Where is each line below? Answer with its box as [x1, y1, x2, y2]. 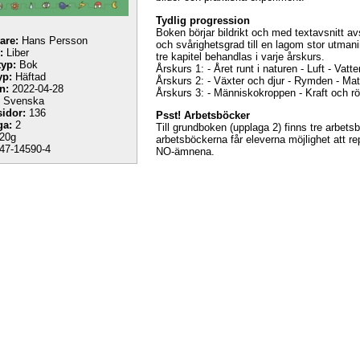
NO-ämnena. [156, 145, 215, 157]
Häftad [12, 71, 46, 83]
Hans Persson [18, 35, 88, 47]
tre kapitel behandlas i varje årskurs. [156, 50, 325, 63]
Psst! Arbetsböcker [156, 108, 250, 121]
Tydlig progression [156, 14, 250, 27]
